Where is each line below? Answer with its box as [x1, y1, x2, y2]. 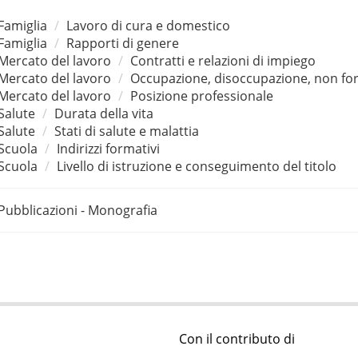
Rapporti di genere [66, 34, 179, 52]
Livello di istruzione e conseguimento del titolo [56, 157, 336, 175]
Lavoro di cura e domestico [66, 16, 230, 34]
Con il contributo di [179, 330, 295, 348]
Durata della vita [54, 104, 153, 122]
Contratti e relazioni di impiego [129, 51, 316, 70]
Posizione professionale [129, 86, 273, 105]
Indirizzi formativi [56, 139, 160, 157]
